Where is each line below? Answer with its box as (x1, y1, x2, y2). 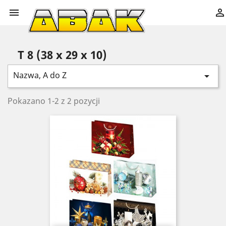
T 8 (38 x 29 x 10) (18, 47, 107, 62)
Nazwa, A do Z (13, 70, 67, 81)
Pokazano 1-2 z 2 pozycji (8, 95, 100, 106)
